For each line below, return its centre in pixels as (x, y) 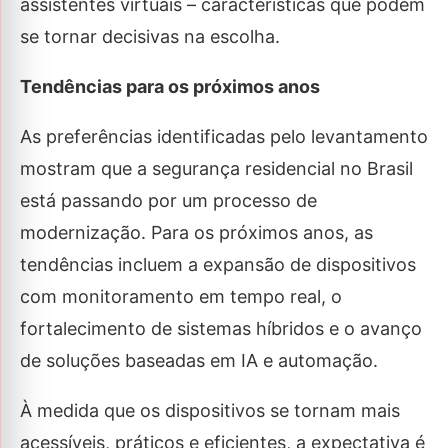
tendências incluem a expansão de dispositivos (218, 265)
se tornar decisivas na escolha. (150, 37)
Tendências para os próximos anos (170, 87)
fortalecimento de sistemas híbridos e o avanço (221, 329)
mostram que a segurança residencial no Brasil (216, 169)
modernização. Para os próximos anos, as (196, 233)
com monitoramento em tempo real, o (181, 297)
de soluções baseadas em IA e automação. (199, 361)
